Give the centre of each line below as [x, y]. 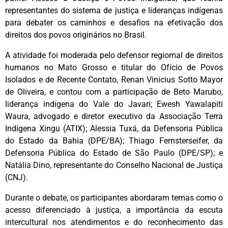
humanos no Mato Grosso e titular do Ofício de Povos [114, 68]
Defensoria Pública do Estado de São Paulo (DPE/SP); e [114, 153]
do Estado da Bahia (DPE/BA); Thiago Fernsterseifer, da [114, 141]
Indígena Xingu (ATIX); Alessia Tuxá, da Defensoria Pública [114, 129]
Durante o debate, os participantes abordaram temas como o [114, 198]
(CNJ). [17, 178]
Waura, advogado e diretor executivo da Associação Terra [114, 117]
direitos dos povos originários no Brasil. [76, 35]
